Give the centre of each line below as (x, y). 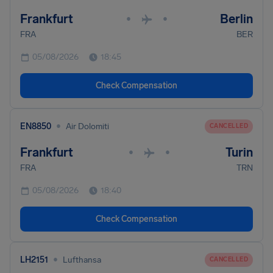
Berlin (236, 19)
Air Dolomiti (87, 126)
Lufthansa (82, 260)
